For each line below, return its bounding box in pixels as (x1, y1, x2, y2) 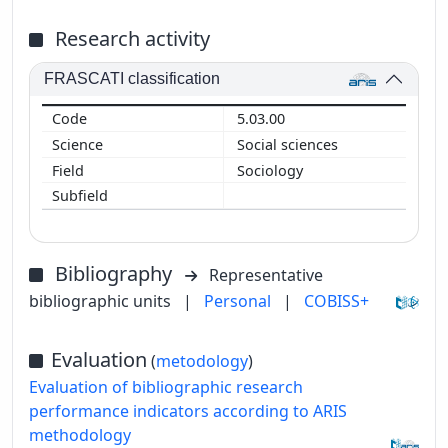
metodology (156, 349, 248, 372)
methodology (29, 423, 131, 446)
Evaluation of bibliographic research (29, 375, 303, 398)
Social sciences (237, 134, 342, 154)
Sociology (237, 160, 307, 180)
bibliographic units (29, 289, 171, 312)
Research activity (55, 24, 210, 52)
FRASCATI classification (44, 70, 221, 88)
